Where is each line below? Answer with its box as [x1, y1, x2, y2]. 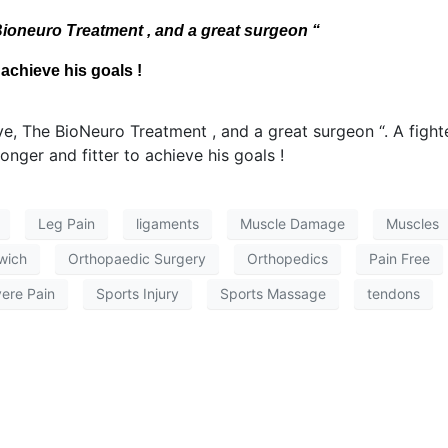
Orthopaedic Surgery [68, 250, 206, 268]
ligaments [136, 215, 199, 233]
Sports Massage [220, 285, 326, 303]
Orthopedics [247, 250, 328, 268]
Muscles [386, 215, 439, 233]
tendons [367, 285, 420, 303]
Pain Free [369, 250, 430, 268]
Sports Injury [96, 285, 179, 303]
